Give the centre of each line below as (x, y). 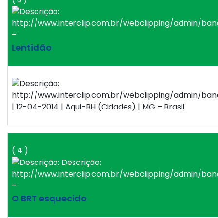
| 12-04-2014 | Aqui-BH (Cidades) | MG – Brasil (98, 107)
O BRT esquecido (49, 199)
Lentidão (32, 48)
